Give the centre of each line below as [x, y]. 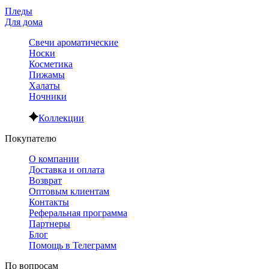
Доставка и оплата [67, 169]
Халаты [44, 85]
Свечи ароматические [74, 42]
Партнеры [50, 223]
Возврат [45, 180]
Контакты [49, 202]
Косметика [51, 64]
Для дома [24, 22]
